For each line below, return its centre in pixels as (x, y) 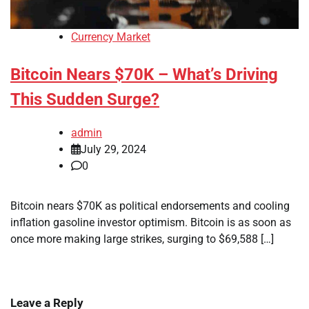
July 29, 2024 (113, 150)
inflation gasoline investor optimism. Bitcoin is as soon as (151, 223)
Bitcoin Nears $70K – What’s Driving (144, 74)
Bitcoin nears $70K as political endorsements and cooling (150, 206)
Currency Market (111, 37)
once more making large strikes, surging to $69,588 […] (142, 239)
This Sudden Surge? (85, 99)
